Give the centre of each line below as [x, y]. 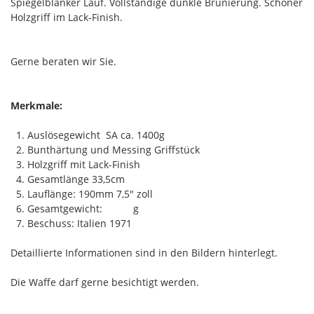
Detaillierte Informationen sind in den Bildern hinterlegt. [144, 252]
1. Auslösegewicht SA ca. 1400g [88, 135]
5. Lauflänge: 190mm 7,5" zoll [82, 193]
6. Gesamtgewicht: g [75, 208]
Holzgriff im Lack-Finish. [67, 17]
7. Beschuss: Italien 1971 [74, 223]
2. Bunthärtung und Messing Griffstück [105, 149]
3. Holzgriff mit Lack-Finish [75, 164]
